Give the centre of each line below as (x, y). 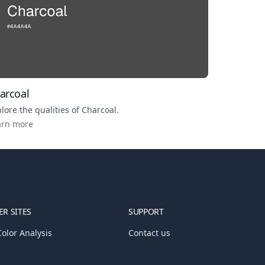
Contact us (149, 232)
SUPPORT (146, 211)
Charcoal (99, 109)
